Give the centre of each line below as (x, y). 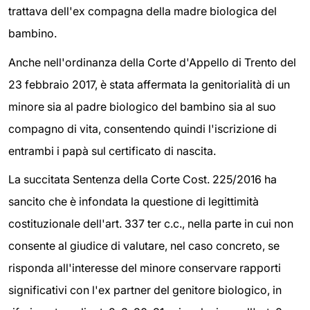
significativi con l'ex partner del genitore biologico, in (145, 290)
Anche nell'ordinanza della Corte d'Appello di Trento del (152, 62)
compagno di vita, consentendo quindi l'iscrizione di (143, 128)
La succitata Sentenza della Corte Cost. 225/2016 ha (143, 180)
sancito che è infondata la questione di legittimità (134, 202)
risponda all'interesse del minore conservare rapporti (145, 268)
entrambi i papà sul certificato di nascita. (112, 151)
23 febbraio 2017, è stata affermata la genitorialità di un (149, 84)
